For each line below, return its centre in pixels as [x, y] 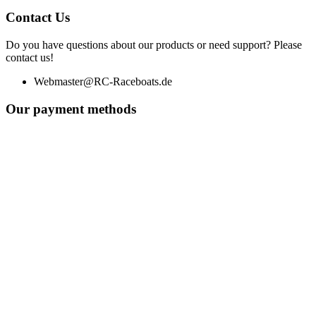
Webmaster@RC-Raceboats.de [103, 81]
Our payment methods [71, 109]
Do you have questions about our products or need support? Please [154, 44]
